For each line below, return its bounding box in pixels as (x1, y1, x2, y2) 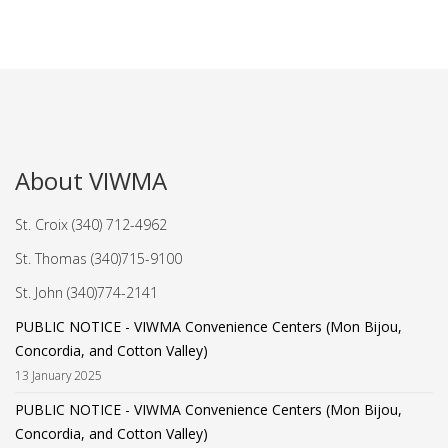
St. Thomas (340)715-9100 (15, 249, 182, 269)
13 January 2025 (15, 367, 102, 384)
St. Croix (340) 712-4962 (15, 215, 167, 235)
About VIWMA (15, 164, 167, 198)
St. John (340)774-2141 (15, 283, 158, 303)
